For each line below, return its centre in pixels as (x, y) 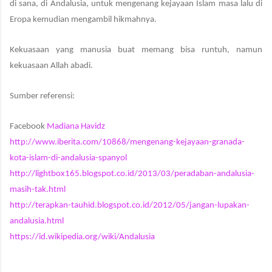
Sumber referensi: (42, 96)
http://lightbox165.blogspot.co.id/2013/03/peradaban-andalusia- (132, 174)
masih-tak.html (38, 189)
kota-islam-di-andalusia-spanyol (68, 158)
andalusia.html (37, 221)
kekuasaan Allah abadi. (51, 66)
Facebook (28, 126)
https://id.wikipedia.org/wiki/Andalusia (82, 237)
